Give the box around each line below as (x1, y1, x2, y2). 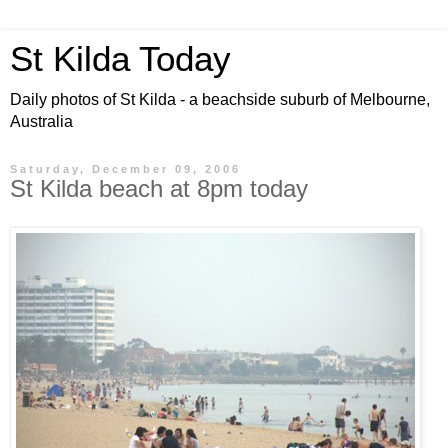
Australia (10, 113, 73, 130)
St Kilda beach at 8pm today (10, 175, 308, 202)
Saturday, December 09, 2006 (10, 163, 241, 175)
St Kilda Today (10, 40, 231, 78)
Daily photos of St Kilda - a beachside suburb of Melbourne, (10, 91, 430, 108)
